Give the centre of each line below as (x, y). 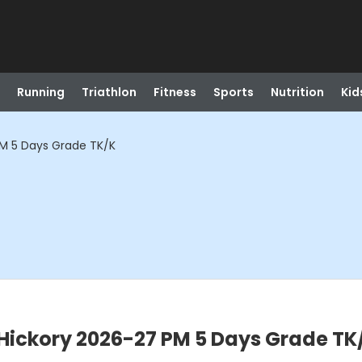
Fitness (175, 92)
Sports (233, 92)
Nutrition (297, 92)
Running (40, 92)
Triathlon (109, 92)
